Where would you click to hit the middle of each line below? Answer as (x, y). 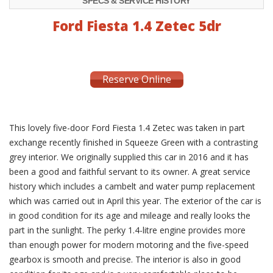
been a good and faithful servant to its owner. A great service (130, 171)
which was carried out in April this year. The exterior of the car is (135, 200)
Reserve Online (136, 79)
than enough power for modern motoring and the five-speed (129, 244)
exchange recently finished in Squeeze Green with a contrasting (133, 142)
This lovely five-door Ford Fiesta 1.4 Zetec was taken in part (127, 127)
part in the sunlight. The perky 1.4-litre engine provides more (127, 230)
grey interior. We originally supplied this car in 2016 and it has (129, 157)
